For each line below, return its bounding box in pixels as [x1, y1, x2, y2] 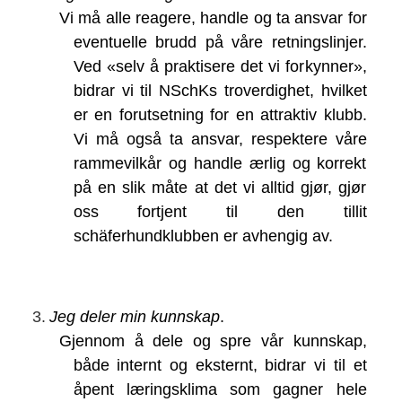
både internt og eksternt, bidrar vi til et [73, 356, 367, 375]
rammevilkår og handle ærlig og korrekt [73, 154, 367, 173]
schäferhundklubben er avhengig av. [73, 227, 333, 246]
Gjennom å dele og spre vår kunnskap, [58, 332, 367, 351]
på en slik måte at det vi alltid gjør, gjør [73, 179, 367, 197]
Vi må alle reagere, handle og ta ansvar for [58, 9, 367, 28]
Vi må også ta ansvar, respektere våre [73, 130, 367, 149]
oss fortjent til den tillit [73, 203, 367, 222]
